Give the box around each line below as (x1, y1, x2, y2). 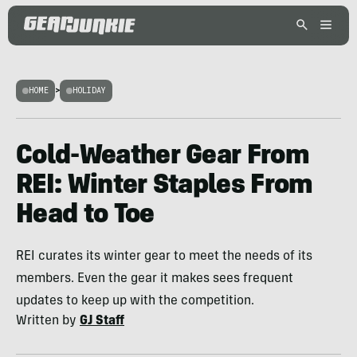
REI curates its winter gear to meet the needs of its (16, 250, 312, 263)
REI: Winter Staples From (16, 173, 313, 200)
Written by (16, 315, 80, 328)
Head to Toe (16, 202, 155, 229)
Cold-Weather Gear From (16, 143, 310, 171)
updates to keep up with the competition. (16, 295, 254, 308)
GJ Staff (80, 315, 124, 328)
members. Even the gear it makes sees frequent (16, 273, 293, 285)
